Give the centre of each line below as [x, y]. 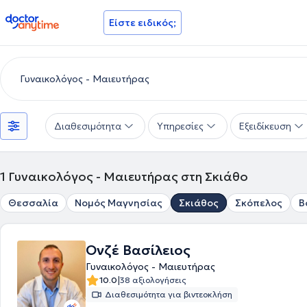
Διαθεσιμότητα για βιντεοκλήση [169, 294]
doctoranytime [44, 19]
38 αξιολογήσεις [153, 280]
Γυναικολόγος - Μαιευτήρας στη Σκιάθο [128, 176]
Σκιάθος [199, 203]
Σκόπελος [259, 203]
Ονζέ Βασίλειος [138, 250]
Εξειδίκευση [265, 126]
